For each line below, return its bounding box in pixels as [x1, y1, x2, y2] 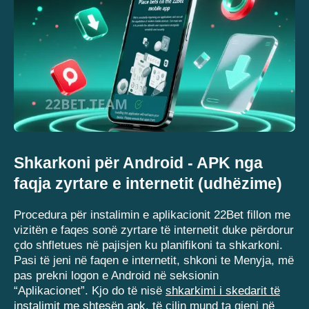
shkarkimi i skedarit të [166, 284, 280, 298]
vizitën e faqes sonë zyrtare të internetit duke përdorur [14, 223, 294, 237]
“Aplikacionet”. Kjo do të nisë [14, 284, 166, 298]
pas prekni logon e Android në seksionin [14, 269, 219, 283]
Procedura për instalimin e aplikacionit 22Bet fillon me [14, 208, 290, 222]
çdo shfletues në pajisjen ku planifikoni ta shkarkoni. [14, 239, 283, 252]
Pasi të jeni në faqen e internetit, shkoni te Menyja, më [14, 254, 294, 268]
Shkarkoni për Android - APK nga [14, 154, 263, 172]
